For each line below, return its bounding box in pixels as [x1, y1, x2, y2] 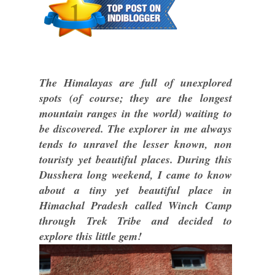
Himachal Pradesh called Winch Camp [39, 197, 232, 213]
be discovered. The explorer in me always [39, 120, 232, 136]
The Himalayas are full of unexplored [39, 74, 232, 90]
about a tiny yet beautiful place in [39, 182, 232, 198]
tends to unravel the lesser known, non [39, 136, 232, 152]
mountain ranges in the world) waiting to [39, 105, 232, 121]
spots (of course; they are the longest [39, 90, 232, 106]
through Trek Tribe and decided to [39, 212, 232, 228]
